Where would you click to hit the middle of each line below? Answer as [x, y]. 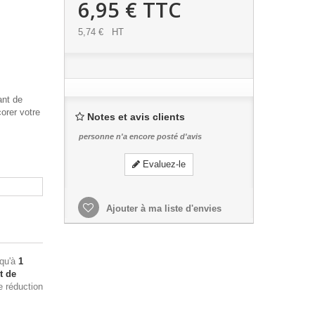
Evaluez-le [162, 164]
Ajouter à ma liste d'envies [162, 208]
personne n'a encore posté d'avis [140, 136]
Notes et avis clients [136, 117]
